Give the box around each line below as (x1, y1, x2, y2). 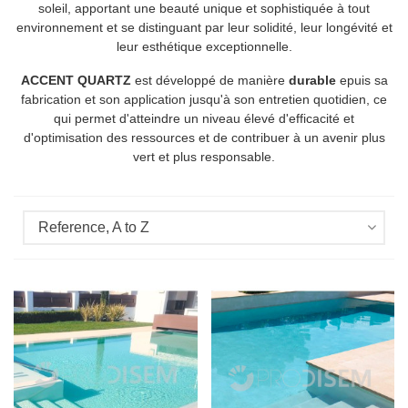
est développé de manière (130, 72, 285, 87)
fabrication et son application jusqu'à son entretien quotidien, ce (21, 91, 387, 107)
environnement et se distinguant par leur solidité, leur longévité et (15, 19, 393, 35)
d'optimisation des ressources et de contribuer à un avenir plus (23, 129, 385, 145)
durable (284, 72, 336, 87)
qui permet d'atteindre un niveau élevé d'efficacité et (54, 110, 354, 126)
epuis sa (335, 72, 388, 87)
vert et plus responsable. (133, 148, 275, 164)
